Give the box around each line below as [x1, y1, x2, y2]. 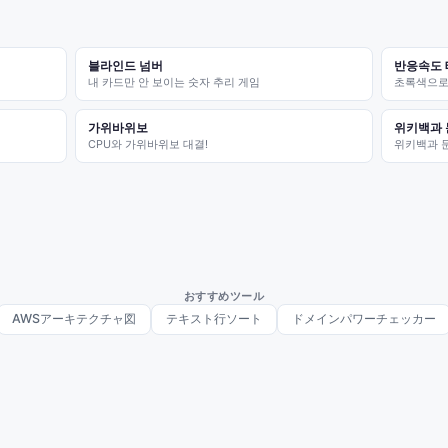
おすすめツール [183, 289, 265, 303]
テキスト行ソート [166, 311, 262, 326]
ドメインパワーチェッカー [292, 311, 436, 326]
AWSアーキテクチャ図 [12, 311, 136, 326]
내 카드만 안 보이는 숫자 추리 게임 [87, 75, 260, 89]
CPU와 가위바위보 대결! [87, 137, 208, 151]
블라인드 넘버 [87, 58, 163, 73]
